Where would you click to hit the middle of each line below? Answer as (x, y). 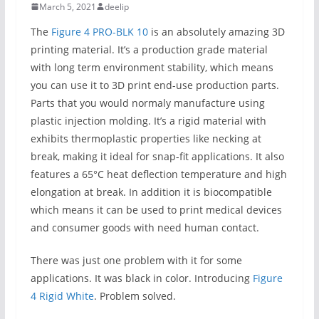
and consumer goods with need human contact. (145, 227)
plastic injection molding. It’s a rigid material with (148, 120)
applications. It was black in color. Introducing (141, 278)
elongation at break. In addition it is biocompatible (151, 192)
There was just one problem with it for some (136, 260)
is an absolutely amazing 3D (216, 31)
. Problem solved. (135, 296)
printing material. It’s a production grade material (149, 49)
